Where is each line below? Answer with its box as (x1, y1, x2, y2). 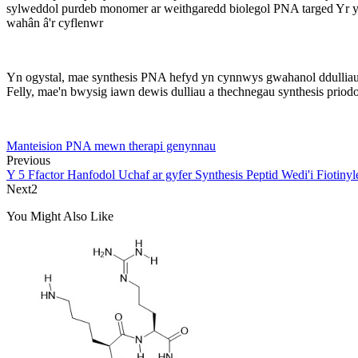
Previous (6, 153, 50, 167)
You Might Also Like (6, 209, 113, 223)
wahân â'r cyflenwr (6, 15, 103, 30)
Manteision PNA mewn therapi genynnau (6, 138, 216, 153)
